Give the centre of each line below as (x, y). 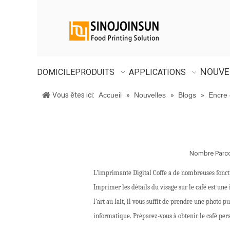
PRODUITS (95, 72)
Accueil (110, 95)
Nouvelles (150, 95)
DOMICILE (56, 72)
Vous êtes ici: (73, 95)
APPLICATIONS (157, 72)
